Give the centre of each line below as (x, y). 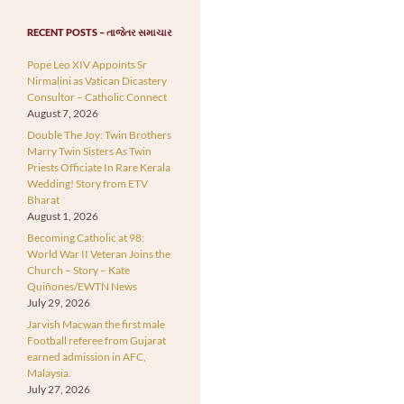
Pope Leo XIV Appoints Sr (87, 64)
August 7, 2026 (63, 113)
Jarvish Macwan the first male (96, 324)
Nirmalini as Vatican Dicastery (97, 80)
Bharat (43, 199)
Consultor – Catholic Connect (97, 96)
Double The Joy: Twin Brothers (99, 134)
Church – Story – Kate (78, 270)
